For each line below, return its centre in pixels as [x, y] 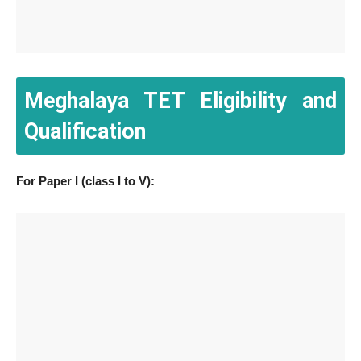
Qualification [85, 131]
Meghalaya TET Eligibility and [180, 101]
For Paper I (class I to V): [85, 181]
